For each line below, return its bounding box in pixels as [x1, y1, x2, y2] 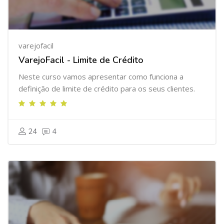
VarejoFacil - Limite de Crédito [18, 54, 143, 66]
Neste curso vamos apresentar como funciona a [18, 71, 183, 81]
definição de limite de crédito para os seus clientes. [18, 83, 197, 93]
